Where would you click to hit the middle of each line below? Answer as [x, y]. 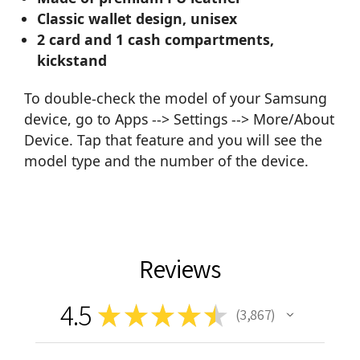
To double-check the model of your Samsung [176, 98]
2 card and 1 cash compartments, [156, 40]
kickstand [72, 61]
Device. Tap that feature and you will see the [173, 140]
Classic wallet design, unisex [137, 19]
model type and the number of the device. [166, 161]
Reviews [180, 269]
